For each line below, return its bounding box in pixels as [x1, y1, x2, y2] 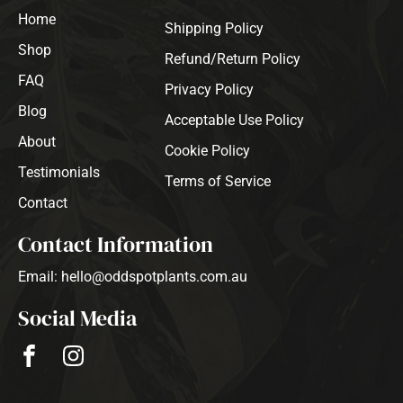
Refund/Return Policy [165, 50, 301, 68]
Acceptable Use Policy [165, 112, 305, 130]
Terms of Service [165, 173, 272, 191]
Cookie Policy [165, 142, 251, 160]
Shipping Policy [165, 20, 264, 38]
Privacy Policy [165, 81, 255, 99]
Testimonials [18, 164, 100, 182]
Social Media [18, 303, 137, 334]
